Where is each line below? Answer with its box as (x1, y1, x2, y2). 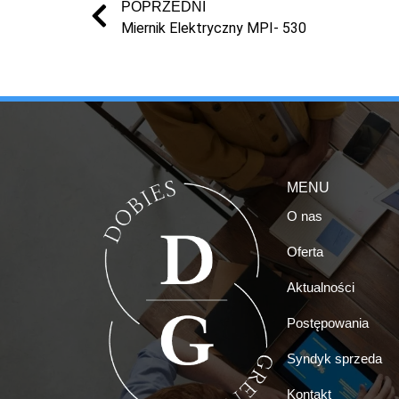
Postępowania (287, 314, 369, 330)
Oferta (287, 243, 323, 259)
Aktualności (287, 279, 354, 295)
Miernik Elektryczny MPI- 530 (121, 19, 306, 37)
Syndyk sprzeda (287, 350, 382, 366)
